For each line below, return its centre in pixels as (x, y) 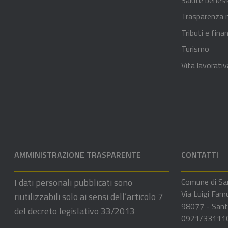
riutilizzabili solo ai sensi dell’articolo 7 (89, 196)
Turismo (195, 49)
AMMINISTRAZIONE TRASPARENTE (78, 154)
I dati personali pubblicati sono (73, 182)
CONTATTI (200, 154)
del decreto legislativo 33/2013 (75, 211)
